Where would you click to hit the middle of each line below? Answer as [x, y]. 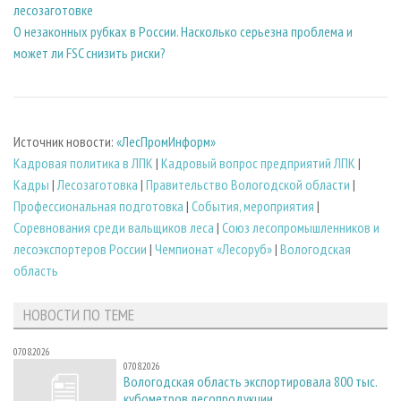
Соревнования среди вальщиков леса [114, 227]
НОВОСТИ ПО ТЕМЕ [78, 315]
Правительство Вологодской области [248, 184]
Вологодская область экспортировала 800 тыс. [250, 382]
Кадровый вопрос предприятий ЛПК [258, 162]
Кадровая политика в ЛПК [83, 162]
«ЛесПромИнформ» [166, 141]
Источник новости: [65, 141]
